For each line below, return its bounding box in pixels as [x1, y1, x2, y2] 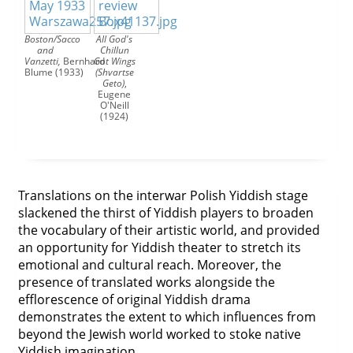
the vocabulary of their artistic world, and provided [17, 221, 320, 239]
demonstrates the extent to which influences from [17, 308, 316, 325]
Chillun [99, 43, 129, 57]
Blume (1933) [24, 65, 86, 79]
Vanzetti [24, 54, 58, 68]
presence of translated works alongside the [17, 273, 275, 291]
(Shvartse [95, 65, 134, 79]
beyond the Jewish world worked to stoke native [17, 325, 301, 343]
